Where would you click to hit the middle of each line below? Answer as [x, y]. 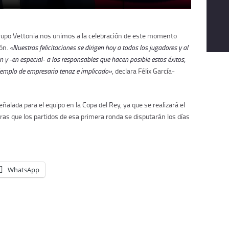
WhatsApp [24, 170]
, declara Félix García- [143, 71]
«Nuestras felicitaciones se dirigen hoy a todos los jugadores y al [99, 48]
